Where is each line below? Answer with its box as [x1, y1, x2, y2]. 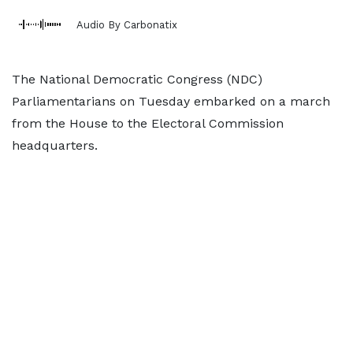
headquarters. [12, 138, 98, 153]
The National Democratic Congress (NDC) [12, 72, 262, 87]
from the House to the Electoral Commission [12, 116, 284, 131]
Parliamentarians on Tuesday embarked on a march [12, 94, 330, 109]
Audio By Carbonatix [76, 18, 177, 31]
